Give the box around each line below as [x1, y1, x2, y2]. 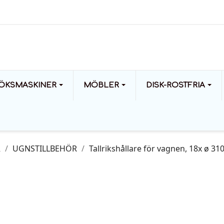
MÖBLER [83, 81, 121, 89]
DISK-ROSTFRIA [146, 81, 207, 89]
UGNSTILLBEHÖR [12, 143, 77, 154]
